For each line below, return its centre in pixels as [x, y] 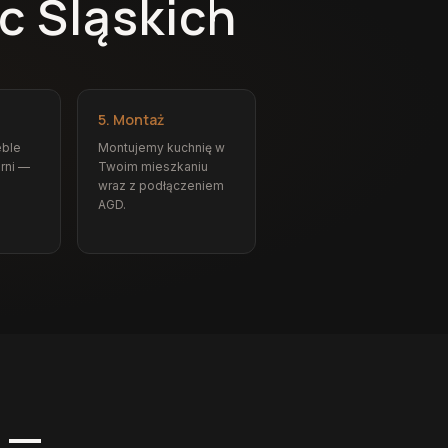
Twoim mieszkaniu [152, 166]
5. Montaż [130, 119]
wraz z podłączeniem [160, 185]
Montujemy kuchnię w [161, 147]
